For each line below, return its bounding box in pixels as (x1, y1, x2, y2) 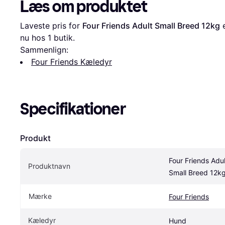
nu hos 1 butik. (20, 32, 75, 43)
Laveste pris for (20, 20, 82, 31)
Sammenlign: (20, 44, 68, 55)
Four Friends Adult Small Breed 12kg (82, 20, 220, 31)
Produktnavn (28, 161, 70, 170)
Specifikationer (20, 99, 126, 119)
